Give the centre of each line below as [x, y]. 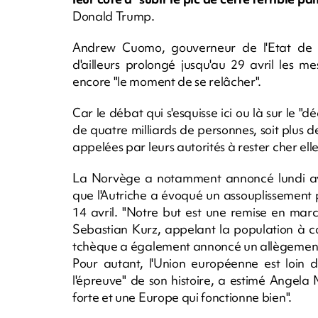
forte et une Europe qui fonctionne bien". [182, 297]
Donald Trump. [114, 16]
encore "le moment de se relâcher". [167, 82]
